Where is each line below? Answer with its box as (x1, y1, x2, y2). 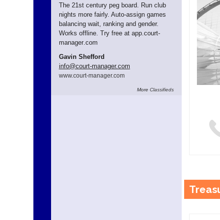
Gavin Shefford (58, 53, 105, 60)
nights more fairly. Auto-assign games (58, 10, 166, 18)
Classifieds (149, 86, 174, 92)
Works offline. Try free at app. (58, 29, 144, 37)
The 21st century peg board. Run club (58, 1, 166, 9)
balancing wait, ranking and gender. (58, 20, 159, 27)
